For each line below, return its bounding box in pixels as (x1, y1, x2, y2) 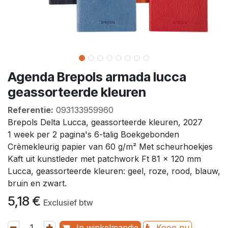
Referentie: (8, 104, 53, 115)
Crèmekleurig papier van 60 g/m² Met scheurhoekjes (8, 141, 213, 152)
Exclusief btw (43, 197, 93, 208)
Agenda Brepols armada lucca (8, 69, 186, 84)
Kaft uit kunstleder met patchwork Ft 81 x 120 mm (8, 153, 201, 164)
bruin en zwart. (8, 178, 69, 188)
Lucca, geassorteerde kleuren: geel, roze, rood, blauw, (8, 165, 220, 176)
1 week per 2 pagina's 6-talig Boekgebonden (8, 129, 179, 139)
